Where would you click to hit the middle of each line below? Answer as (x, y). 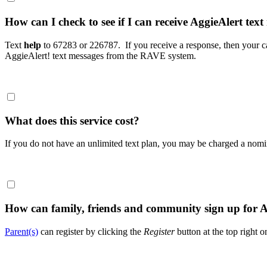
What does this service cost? (72, 120)
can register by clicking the (91, 231)
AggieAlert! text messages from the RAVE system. (100, 55)
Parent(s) (21, 231)
